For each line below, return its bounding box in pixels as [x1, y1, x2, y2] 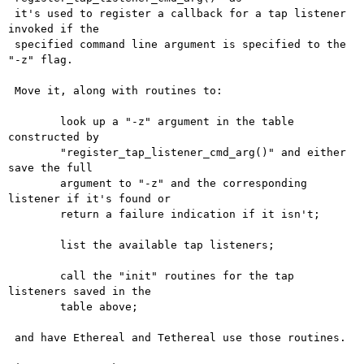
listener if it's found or [8, 193, 171, 206]
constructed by [8, 131, 99, 144]
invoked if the [8, 23, 99, 36]
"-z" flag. [8, 54, 73, 67]
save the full [8, 162, 93, 175]
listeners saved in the [8, 285, 151, 298]
